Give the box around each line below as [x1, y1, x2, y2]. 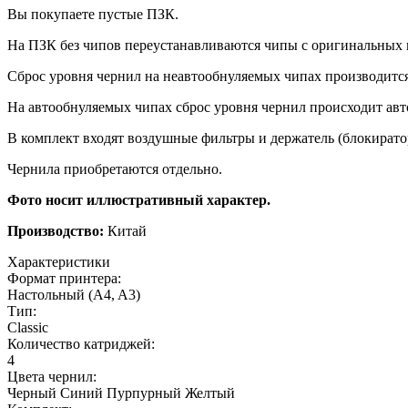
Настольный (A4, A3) [7, 286, 140, 302]
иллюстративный [87, 191, 203, 208]
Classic [7, 319, 48, 335]
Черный [7, 384, 56, 401]
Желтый [185, 384, 235, 401]
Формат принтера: [7, 270, 121, 286]
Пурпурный [107, 384, 181, 401]
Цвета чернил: [7, 368, 97, 384]
